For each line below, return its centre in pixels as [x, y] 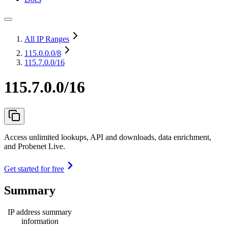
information [40, 221]
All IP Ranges [47, 39]
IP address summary [40, 212]
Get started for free [34, 168]
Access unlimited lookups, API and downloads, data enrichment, [108, 137]
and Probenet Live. [35, 146]
